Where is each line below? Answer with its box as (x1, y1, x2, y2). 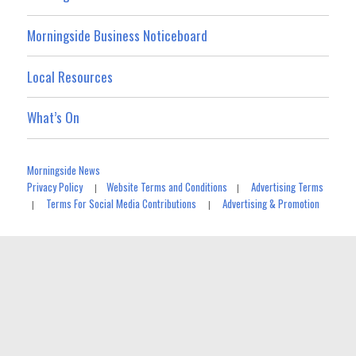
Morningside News (27, 161, 101, 178)
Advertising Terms (251, 178, 324, 195)
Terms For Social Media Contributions (46, 195, 197, 211)
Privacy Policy (27, 178, 83, 195)
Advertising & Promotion (222, 195, 320, 211)
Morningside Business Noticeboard (27, 25, 208, 46)
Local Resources (27, 66, 114, 87)
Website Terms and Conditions (106, 178, 228, 195)
